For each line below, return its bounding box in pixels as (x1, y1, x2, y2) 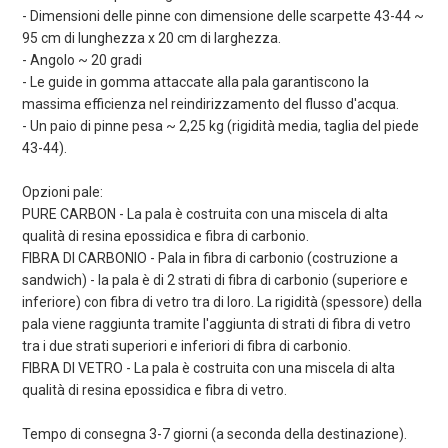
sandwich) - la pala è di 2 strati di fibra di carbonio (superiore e (22, 272, 408, 289)
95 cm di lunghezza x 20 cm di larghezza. (22, 30, 281, 47)
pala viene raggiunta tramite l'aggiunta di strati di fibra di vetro (22, 316, 411, 333)
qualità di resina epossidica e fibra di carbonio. (22, 228, 309, 245)
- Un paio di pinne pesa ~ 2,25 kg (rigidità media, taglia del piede (22, 118, 419, 135)
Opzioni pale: (22, 184, 103, 201)
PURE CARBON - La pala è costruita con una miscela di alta (22, 206, 388, 223)
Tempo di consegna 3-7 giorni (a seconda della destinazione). (22, 426, 407, 443)
